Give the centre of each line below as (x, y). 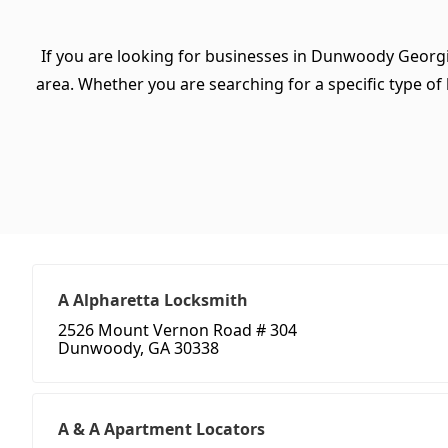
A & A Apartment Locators (161, 429)
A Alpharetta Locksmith (153, 300)
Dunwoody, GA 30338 (138, 348)
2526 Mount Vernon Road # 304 (177, 330)
